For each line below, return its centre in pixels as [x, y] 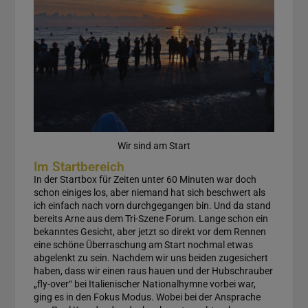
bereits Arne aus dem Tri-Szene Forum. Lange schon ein [151, 219]
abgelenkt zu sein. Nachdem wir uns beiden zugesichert [151, 258]
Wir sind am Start [154, 146]
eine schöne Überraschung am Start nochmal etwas [143, 245]
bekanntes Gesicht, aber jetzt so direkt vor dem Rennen [150, 232]
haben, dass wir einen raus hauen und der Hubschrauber [153, 271]
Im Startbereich [79, 167]
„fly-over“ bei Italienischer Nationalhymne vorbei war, [144, 284]
